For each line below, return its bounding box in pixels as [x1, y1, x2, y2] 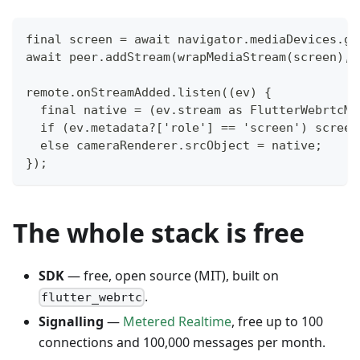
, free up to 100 [231, 313, 323, 331]
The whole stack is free [13, 215, 305, 250]
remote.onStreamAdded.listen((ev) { [26, 84, 272, 100]
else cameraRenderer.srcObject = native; [26, 137, 322, 153]
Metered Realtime [123, 313, 231, 331]
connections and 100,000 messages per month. [39, 333, 325, 352]
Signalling [39, 313, 104, 331]
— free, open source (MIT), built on [64, 266, 279, 284]
